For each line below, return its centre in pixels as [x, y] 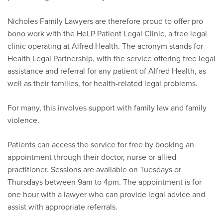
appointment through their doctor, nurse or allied [92, 157]
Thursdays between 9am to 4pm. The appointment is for [105, 182]
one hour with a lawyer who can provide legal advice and [106, 194]
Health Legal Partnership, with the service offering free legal [111, 58]
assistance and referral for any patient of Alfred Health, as [107, 71]
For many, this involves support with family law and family [107, 108]
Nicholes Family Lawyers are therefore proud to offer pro [105, 21]
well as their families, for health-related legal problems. [103, 83]
